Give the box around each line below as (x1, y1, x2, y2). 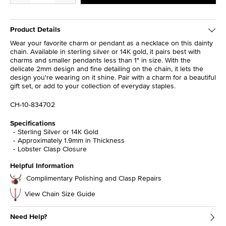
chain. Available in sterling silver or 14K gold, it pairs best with (10, 46, 201, 57)
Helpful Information (10, 160, 74, 171)
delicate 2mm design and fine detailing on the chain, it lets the (10, 64, 203, 74)
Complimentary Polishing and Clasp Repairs (26, 173, 161, 183)
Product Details (10, 24, 61, 35)
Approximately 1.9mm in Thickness (18, 135, 125, 146)
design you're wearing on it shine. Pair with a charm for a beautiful (10, 72, 216, 83)
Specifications (10, 118, 55, 129)
